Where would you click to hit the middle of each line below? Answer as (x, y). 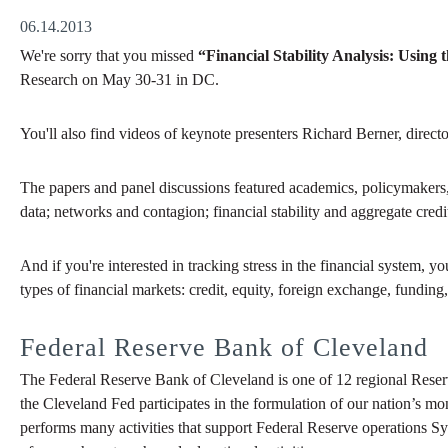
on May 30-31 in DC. (150, 80)
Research (49, 80)
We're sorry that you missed (109, 56)
